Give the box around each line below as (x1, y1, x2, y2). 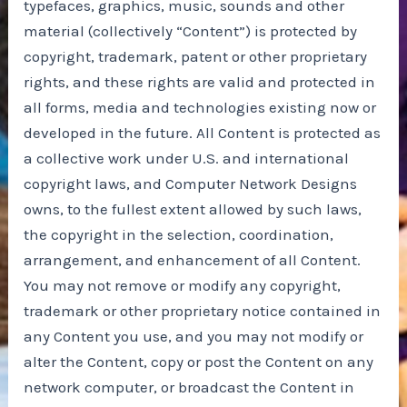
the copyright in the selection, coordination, (24, 225, 334, 244)
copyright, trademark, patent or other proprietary (24, 47, 368, 66)
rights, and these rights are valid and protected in (24, 73, 376, 92)
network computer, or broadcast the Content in (24, 378, 355, 397)
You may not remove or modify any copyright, (24, 276, 342, 295)
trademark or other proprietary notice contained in (24, 302, 382, 321)
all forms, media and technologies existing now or (24, 98, 377, 117)
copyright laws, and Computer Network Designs (24, 174, 358, 194)
